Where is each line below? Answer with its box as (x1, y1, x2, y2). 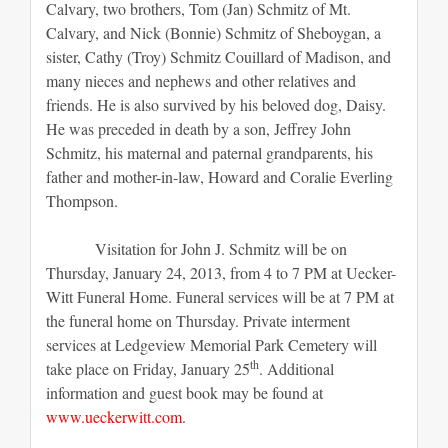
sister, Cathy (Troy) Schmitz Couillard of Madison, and (46, 46, 391, 68)
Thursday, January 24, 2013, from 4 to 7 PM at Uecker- (46, 262, 396, 284)
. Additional (259, 358, 334, 380)
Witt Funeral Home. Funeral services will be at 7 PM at (46, 286, 394, 308)
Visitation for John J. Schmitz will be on (46, 238, 347, 260)
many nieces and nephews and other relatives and (46, 70, 356, 92)
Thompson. (46, 190, 118, 212)
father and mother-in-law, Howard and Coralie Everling (46, 166, 393, 188)
